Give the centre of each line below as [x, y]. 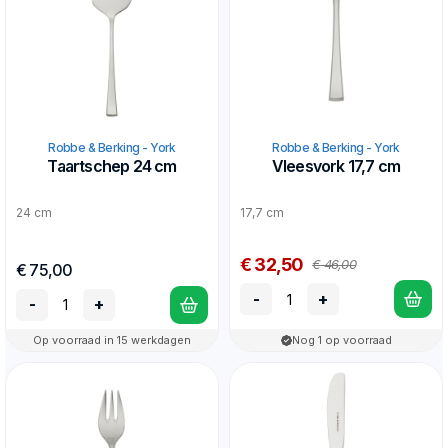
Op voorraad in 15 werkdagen [112, 339]
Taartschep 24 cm [112, 165]
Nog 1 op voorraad [342, 339]
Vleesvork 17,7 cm [336, 165]
